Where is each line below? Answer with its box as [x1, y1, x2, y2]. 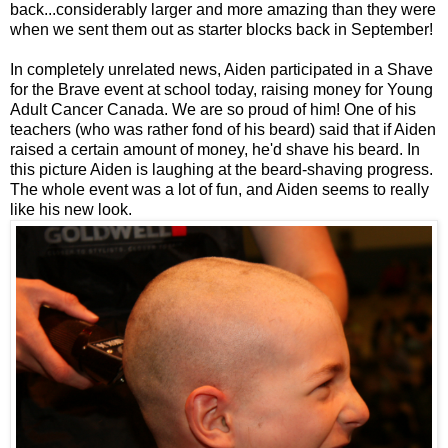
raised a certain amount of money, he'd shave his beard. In [10, 141, 420, 159]
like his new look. [10, 201, 132, 219]
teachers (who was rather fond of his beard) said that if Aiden [10, 121, 436, 139]
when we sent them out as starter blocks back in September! [10, 21, 433, 39]
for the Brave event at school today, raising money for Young [10, 81, 433, 99]
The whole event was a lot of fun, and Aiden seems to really [10, 181, 429, 199]
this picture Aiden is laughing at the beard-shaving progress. [10, 161, 433, 179]
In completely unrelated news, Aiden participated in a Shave [10, 61, 433, 79]
